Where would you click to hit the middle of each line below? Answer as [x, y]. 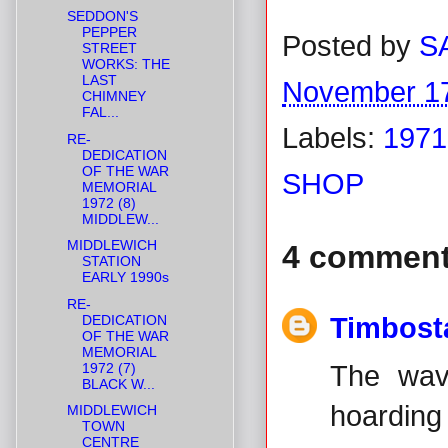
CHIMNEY [113, 96]
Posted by [350, 45]
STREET [109, 48]
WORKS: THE [125, 64]
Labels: [332, 137]
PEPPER [109, 32]
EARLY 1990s [125, 277]
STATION [111, 261]
